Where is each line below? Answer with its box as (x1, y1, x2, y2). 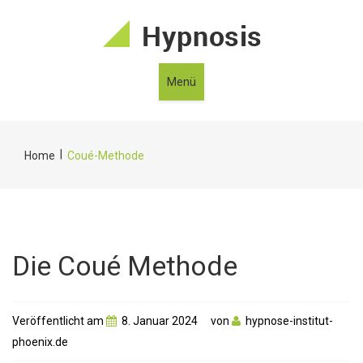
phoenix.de (12, 335, 68, 348)
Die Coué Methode (12, 250, 237, 282)
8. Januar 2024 (122, 314, 198, 327)
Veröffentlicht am (12, 314, 106, 327)
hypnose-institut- (246, 314, 333, 327)
